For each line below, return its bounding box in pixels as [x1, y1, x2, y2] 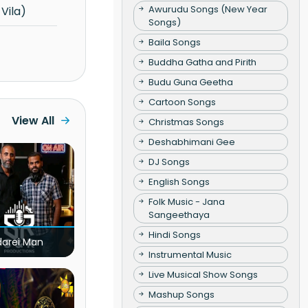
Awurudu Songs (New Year [148, 2, 267, 16]
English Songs [148, 175, 210, 188]
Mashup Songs [148, 287, 214, 301]
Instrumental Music [148, 247, 232, 261]
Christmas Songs [148, 115, 224, 129]
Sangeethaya [148, 208, 210, 221]
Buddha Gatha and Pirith [148, 55, 256, 69]
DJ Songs [148, 155, 190, 168]
